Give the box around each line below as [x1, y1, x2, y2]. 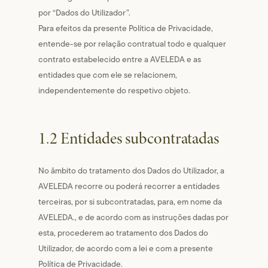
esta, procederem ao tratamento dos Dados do [38, 227, 209, 239]
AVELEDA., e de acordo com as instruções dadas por [38, 211, 229, 223]
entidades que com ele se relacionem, [38, 69, 178, 81]
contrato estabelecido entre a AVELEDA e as [38, 53, 202, 65]
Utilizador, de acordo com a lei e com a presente [38, 242, 214, 254]
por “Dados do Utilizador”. [38, 7, 131, 19]
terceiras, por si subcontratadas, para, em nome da [38, 196, 223, 208]
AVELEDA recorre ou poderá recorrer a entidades [38, 180, 220, 192]
